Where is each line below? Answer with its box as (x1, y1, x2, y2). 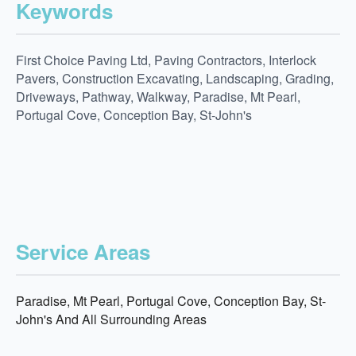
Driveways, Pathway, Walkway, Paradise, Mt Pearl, (16, 87, 300, 106)
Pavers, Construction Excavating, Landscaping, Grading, (16, 69, 334, 88)
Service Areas (16, 236, 150, 266)
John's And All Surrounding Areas (16, 309, 207, 328)
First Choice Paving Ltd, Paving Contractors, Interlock (16, 51, 316, 70)
